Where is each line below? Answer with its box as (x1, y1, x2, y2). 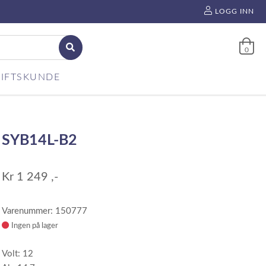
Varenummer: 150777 (2, 207, 88, 216)
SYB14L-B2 (2, 133, 78, 148)
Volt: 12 (2, 249, 34, 258)
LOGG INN (214, 8, 254, 15)
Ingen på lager (11, 222, 59, 229)
